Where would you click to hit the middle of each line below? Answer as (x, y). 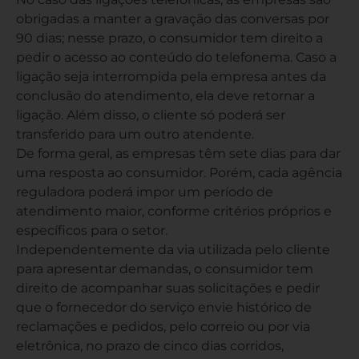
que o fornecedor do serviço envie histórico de (164, 307)
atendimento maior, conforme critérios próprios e (174, 211)
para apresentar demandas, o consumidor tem (165, 269)
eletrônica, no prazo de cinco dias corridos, (150, 346)
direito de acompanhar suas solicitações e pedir (168, 288)
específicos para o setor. (92, 230)
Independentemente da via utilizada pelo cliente (173, 250)
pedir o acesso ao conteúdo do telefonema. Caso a (176, 57)
